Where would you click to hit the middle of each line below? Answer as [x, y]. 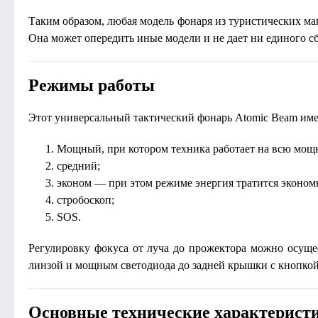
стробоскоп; [86, 200]
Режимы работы [92, 85]
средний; [78, 166]
